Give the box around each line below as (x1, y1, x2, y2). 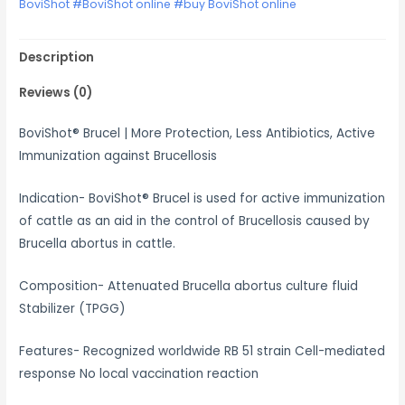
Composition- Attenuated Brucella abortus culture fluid (19, 277, 359, 295)
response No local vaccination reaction (19, 364, 259, 382)
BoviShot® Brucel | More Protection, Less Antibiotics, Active (19, 125, 376, 143)
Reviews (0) (19, 83, 93, 101)
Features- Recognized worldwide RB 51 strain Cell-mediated (19, 342, 386, 360)
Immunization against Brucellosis (19, 147, 218, 165)
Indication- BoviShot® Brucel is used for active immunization (19, 190, 386, 208)
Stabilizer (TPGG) (19, 299, 127, 317)
